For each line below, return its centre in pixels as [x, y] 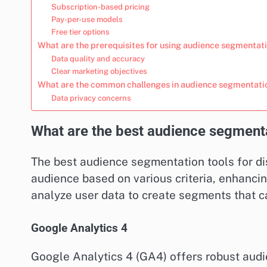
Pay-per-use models [87, 19]
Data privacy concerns [91, 98]
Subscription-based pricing [100, 7]
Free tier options [80, 32]
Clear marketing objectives [99, 71]
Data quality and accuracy [98, 58]
